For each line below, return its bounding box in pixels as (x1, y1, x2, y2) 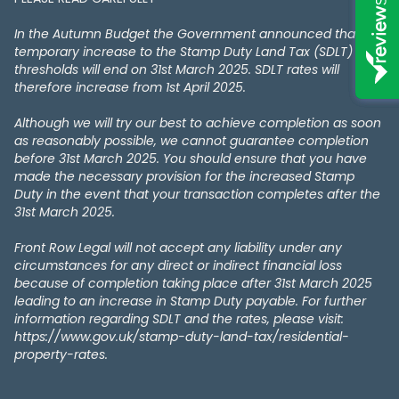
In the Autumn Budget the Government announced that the (14, 25, 384, 44)
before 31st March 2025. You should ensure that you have (14, 150, 367, 168)
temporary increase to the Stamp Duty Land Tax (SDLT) (14, 43, 353, 61)
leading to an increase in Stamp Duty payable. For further (14, 292, 366, 311)
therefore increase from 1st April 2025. (14, 78, 246, 97)
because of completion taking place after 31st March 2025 (14, 274, 372, 293)
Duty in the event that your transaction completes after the (14, 185, 380, 204)
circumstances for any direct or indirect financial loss (14, 256, 342, 275)
